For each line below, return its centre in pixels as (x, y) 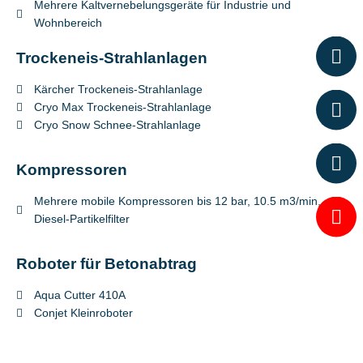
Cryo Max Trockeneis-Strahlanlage (123, 107)
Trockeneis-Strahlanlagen (112, 58)
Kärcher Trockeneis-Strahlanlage (119, 89)
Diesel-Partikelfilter (82, 219)
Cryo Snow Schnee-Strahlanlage (118, 125)
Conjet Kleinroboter (84, 313)
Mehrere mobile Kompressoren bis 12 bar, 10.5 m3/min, (178, 201)
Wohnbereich (68, 23)
